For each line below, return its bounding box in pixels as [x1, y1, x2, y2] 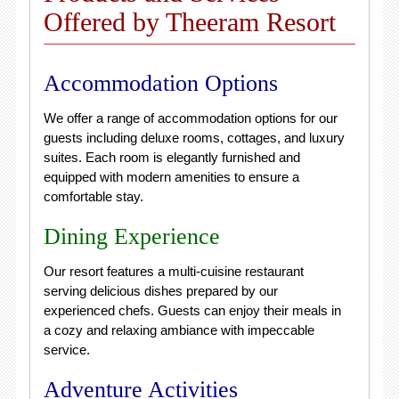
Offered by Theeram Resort [43, 7, 336, 37]
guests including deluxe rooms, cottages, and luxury [43, 130, 345, 145]
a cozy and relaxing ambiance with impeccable [43, 322, 314, 338]
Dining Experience [43, 224, 220, 249]
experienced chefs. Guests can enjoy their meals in [43, 303, 341, 318]
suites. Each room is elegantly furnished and [43, 150, 300, 165]
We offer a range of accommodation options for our [43, 110, 338, 126]
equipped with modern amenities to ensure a [43, 169, 299, 184]
